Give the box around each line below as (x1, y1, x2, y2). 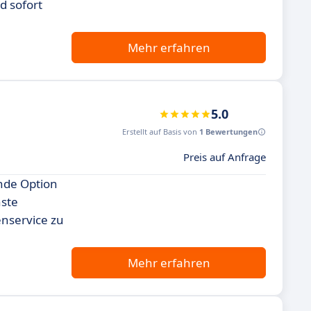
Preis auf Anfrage (183, 150, 266, 164)
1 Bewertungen (199, 126, 258, 137)
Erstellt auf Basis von (122, 126, 199, 137)
